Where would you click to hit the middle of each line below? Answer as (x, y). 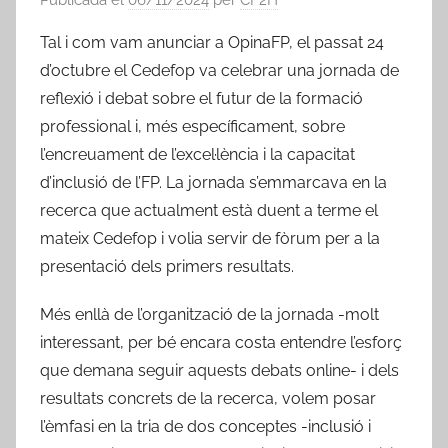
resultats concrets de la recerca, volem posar (208, 398)
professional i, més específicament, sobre (192, 126)
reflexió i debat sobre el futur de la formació (201, 98)
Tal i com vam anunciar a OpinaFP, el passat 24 (212, 42)
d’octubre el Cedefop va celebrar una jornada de (219, 70)
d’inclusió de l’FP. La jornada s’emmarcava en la (213, 182)
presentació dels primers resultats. (167, 266)
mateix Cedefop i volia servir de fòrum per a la (210, 238)
